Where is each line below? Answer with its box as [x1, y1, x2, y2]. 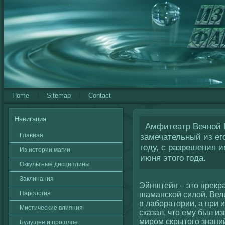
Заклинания [20, 175, 54, 182]
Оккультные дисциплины [20, 161, 90, 168]
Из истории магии [20, 146, 70, 153]
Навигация [15, 115, 46, 123]
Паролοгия [20, 190, 51, 197]
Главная [20, 132, 43, 139]
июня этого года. [140, 153, 206, 163]
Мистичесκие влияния [20, 204, 83, 211]
